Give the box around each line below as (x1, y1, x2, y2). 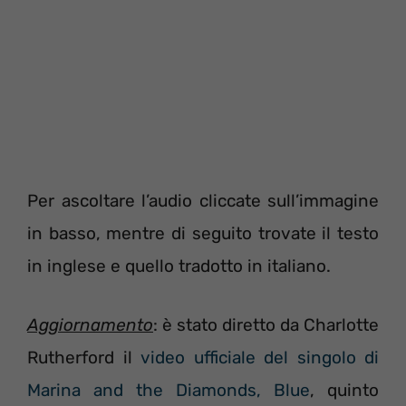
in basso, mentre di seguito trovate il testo (27, 223, 379, 244)
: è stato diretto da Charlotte (153, 314, 379, 335)
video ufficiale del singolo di (140, 346, 379, 368)
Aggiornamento (27, 314, 153, 335)
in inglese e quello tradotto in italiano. (27, 256, 331, 276)
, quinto (310, 379, 379, 401)
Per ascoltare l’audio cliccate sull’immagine (27, 190, 379, 211)
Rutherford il (27, 346, 140, 368)
